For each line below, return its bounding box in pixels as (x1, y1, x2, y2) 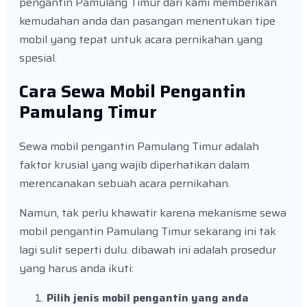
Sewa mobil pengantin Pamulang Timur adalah (19, 137, 259, 155)
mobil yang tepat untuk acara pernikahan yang (19, 31, 262, 49)
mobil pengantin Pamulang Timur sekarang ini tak (19, 222, 276, 240)
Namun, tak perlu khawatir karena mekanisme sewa (19, 204, 286, 221)
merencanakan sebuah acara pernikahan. (19, 174, 230, 192)
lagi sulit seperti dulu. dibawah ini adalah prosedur (19, 241, 276, 258)
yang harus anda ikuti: (19, 259, 134, 277)
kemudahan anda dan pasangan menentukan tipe (19, 12, 275, 30)
